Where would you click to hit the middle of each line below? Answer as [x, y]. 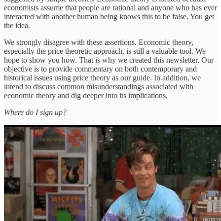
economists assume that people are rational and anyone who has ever [110, 7]
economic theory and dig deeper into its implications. [86, 95]
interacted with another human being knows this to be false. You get [109, 16]
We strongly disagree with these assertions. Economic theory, [99, 42]
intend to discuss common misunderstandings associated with [99, 86]
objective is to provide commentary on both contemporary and [100, 69]
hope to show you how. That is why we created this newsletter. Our [109, 60]
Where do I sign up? [35, 112]
